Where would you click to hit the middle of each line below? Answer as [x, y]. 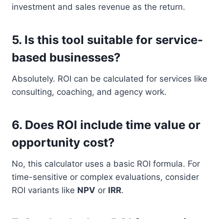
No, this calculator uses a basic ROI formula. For [106, 164]
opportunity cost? [63, 142]
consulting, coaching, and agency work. [89, 92]
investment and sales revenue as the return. [99, 7]
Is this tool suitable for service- [114, 40]
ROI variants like [44, 190]
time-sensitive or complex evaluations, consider [105, 177]
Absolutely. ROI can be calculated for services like [109, 78]
